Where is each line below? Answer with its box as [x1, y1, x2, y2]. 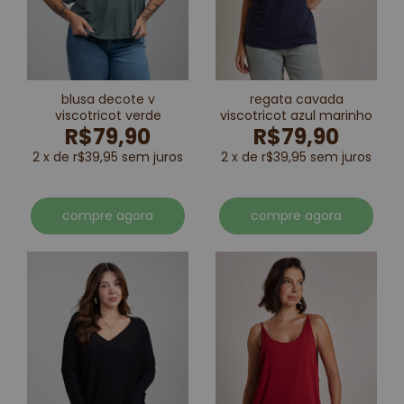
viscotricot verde [54, 106, 161, 124]
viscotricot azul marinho [220, 106, 372, 124]
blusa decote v [60, 89, 155, 108]
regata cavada [249, 89, 344, 108]
